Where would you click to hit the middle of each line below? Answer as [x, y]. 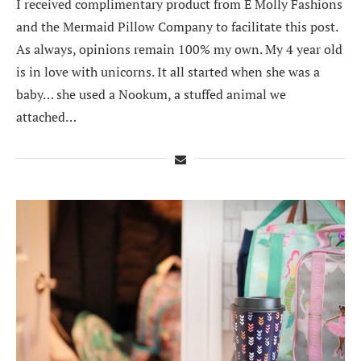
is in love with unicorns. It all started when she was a [168, 71]
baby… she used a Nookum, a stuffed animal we [151, 94]
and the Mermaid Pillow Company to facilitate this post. [177, 26]
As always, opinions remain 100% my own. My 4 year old [179, 49]
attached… [46, 116]
